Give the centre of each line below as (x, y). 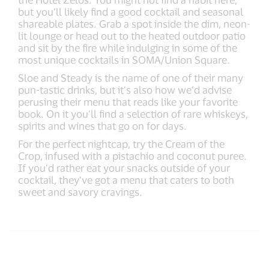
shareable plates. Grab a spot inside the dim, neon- (134, 23)
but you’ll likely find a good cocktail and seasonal (131, 11)
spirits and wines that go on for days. (102, 125)
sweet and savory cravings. (80, 192)
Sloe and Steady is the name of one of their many (131, 77)
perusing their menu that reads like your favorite (128, 101)
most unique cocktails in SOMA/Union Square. (124, 59)
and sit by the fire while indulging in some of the (128, 47)
